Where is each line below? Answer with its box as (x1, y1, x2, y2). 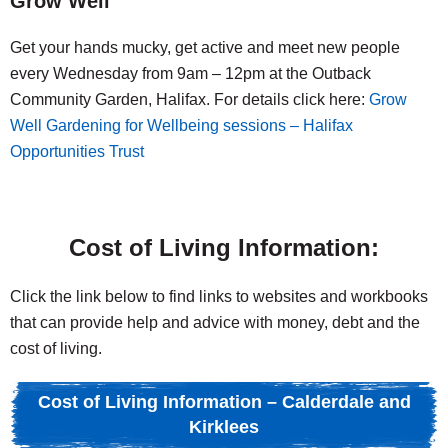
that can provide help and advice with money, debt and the (10, 314, 420, 332)
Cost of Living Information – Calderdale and (37, 392, 411, 413)
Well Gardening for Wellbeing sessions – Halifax (10, 117, 353, 135)
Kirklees (189, 417, 259, 438)
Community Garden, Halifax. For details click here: (10, 91, 369, 109)
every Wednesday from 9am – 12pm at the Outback (10, 65, 371, 83)
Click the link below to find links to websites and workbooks (10, 288, 428, 306)
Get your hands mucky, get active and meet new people (10, 39, 400, 57)
